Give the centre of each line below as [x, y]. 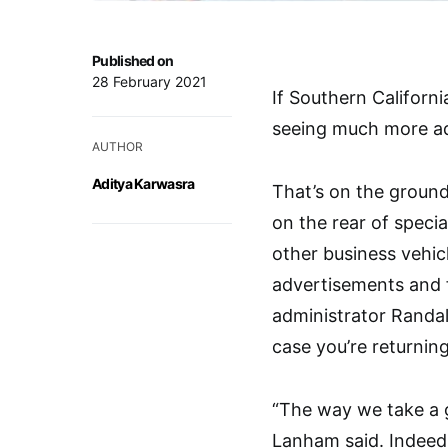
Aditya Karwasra [143, 183]
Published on [133, 60]
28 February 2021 [149, 81]
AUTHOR [117, 146]
